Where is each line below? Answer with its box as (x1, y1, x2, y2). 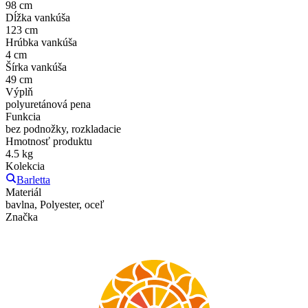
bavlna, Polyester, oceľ (5, 198, 104, 210)
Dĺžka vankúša (5, 11, 70, 23)
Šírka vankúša (5, 60, 67, 73)
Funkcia (5, 110, 41, 122)
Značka (5, 210, 38, 223)
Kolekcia (5, 159, 45, 172)
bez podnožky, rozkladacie (5, 122, 121, 135)
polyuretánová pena (5, 98, 91, 110)
